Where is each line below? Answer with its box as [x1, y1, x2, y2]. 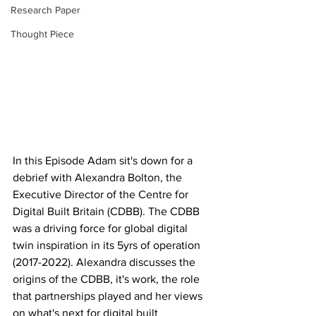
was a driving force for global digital [13, 222, 190, 235]
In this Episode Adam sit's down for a [13, 154, 195, 167]
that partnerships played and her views [13, 290, 205, 303]
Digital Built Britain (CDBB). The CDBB [13, 205, 202, 218]
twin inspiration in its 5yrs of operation [13, 239, 203, 252]
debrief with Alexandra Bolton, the [13, 171, 185, 184]
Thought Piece [11, 28, 74, 39]
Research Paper [11, 4, 80, 16]
